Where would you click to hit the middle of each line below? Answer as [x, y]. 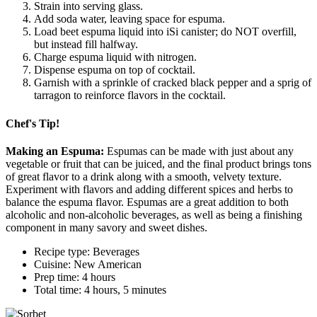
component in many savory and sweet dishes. [106, 227]
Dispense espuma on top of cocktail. [115, 70]
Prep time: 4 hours [75, 277]
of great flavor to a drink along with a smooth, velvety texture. [144, 176]
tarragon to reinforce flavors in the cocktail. [130, 96]
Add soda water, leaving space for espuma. [129, 19]
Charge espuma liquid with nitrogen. [115, 57]
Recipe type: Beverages [87, 251]
